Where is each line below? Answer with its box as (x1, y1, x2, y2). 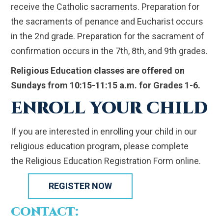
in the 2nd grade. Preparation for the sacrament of (11, 31, 205, 42)
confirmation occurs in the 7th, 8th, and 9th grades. (11, 46, 208, 56)
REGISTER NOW (49, 181, 112, 192)
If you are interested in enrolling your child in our (11, 126, 197, 137)
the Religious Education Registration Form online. (11, 156, 201, 166)
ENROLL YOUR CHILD (11, 97, 208, 120)
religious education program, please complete (11, 141, 189, 152)
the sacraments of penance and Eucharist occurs (11, 16, 204, 27)
